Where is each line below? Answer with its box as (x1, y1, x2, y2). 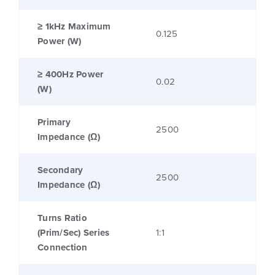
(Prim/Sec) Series (37, 226, 110, 240)
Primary (37, 115, 71, 130)
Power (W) (37, 34, 82, 48)
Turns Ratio (37, 211, 87, 225)
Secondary (37, 163, 83, 177)
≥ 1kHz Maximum (37, 20, 111, 34)
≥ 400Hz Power (37, 68, 104, 82)
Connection (37, 241, 88, 255)
